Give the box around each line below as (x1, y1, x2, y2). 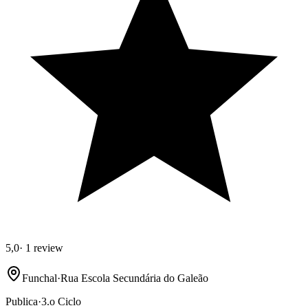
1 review (23, 242, 63, 254)
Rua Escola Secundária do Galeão (60, 272, 208, 285)
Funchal (22, 272, 57, 285)
